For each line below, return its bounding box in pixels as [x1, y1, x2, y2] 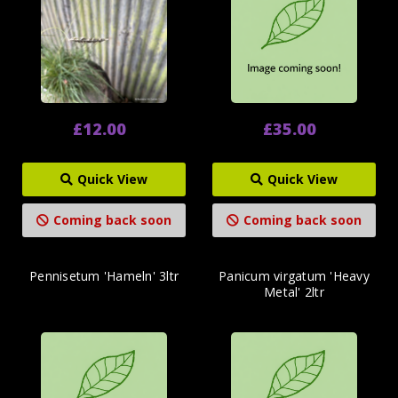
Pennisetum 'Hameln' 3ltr [29, 267, 179, 285]
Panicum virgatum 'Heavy [219, 267, 370, 285]
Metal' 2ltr [264, 283, 324, 301]
